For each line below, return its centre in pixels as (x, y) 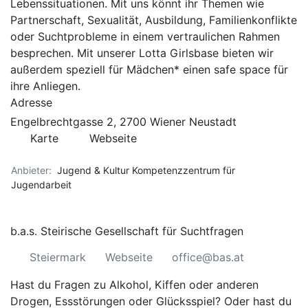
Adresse (31, 102)
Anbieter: (31, 170)
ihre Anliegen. (45, 86)
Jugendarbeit (41, 185)
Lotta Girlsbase (179, 53)
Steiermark (58, 257)
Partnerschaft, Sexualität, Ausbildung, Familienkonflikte (154, 20)
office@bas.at (208, 257)
